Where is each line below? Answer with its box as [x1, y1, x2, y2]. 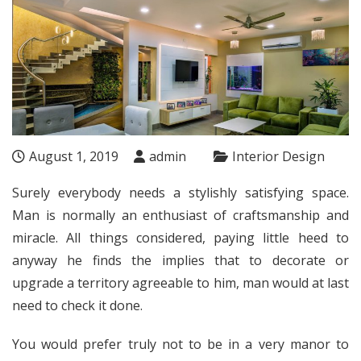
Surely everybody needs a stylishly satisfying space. [12, 183, 349, 201]
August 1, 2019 [29, 147, 118, 165]
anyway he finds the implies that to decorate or [12, 251, 349, 269]
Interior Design [232, 147, 325, 165]
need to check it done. [12, 296, 143, 314]
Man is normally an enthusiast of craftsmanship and [12, 205, 349, 224]
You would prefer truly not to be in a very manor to [12, 334, 349, 353]
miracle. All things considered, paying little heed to [12, 228, 349, 247]
